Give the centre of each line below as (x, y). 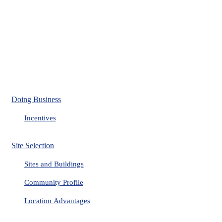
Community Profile (54, 182)
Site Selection (33, 145)
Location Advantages (57, 201)
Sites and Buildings (54, 164)
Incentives (40, 118)
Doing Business (36, 99)
